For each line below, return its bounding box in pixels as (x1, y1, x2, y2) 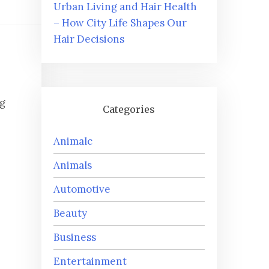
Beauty (53, 207, 87, 220)
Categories (103, 103, 156, 116)
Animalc (53, 134, 92, 148)
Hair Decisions (53, 32, 124, 46)
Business (53, 231, 96, 244)
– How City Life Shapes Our (53, 16, 187, 30)
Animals (53, 159, 92, 172)
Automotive (53, 183, 110, 196)
